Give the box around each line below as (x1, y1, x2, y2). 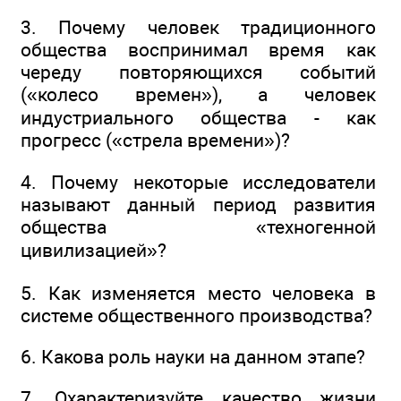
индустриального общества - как (21, 106, 376, 129)
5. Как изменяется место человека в (21, 281, 376, 304)
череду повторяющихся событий (21, 60, 376, 83)
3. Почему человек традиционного (21, 15, 376, 38)
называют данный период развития (21, 193, 376, 217)
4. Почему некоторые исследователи (21, 171, 376, 194)
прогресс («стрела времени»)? (21, 128, 290, 151)
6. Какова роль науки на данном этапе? (21, 345, 365, 368)
